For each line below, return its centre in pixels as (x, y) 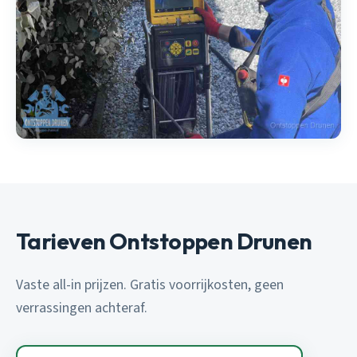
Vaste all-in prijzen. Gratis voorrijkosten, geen (150, 285)
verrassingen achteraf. (82, 308)
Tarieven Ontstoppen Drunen (164, 241)
